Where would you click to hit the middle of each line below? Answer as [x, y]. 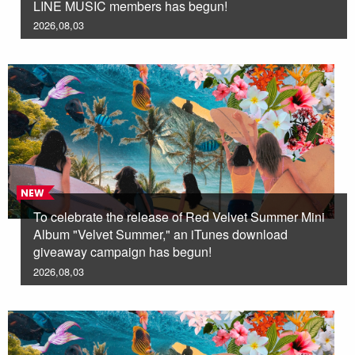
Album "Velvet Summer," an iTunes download [160, 235]
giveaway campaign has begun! [122, 252]
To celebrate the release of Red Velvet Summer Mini [179, 217]
